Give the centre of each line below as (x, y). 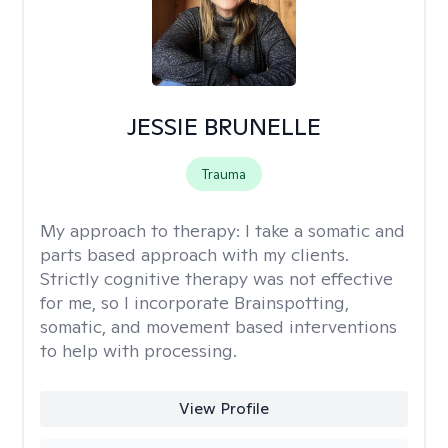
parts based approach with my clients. (194, 254)
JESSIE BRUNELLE (223, 126)
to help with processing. (138, 350)
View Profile (223, 408)
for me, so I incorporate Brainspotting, (194, 302)
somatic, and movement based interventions (218, 326)
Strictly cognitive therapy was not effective (216, 278)
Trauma (223, 174)
